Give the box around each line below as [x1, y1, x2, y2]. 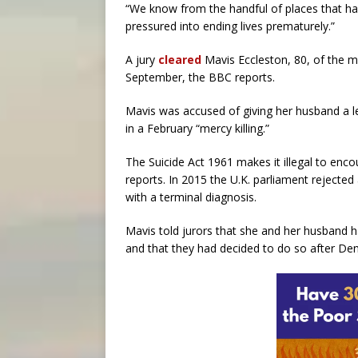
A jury [125, 52, 158, 67]
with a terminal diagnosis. [125, 189, 257, 205]
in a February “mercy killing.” [125, 121, 269, 136]
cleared [158, 52, 201, 67]
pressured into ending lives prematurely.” [125, 18, 335, 34]
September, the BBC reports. [125, 70, 275, 85]
